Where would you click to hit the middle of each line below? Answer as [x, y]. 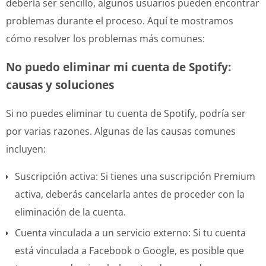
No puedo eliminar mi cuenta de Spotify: [118, 66]
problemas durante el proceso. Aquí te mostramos [120, 20]
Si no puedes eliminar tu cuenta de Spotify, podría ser [126, 113]
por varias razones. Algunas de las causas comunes [121, 131]
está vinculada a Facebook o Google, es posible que [129, 250]
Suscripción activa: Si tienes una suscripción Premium [135, 176]
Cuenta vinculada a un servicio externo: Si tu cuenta [130, 232]
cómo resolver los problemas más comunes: [105, 38]
